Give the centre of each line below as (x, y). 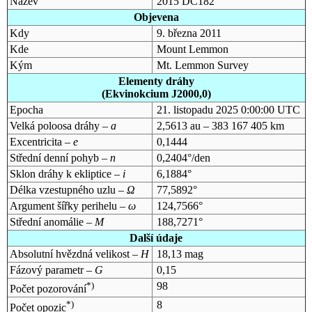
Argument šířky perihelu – (69, 205)
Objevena (156, 17)
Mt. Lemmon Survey (202, 65)
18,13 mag (180, 253)
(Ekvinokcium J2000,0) (156, 93)
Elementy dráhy (156, 81)
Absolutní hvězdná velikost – (75, 253)
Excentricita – (41, 141)
